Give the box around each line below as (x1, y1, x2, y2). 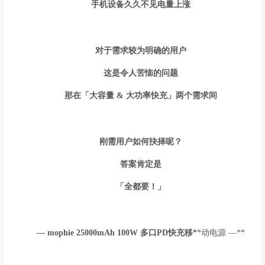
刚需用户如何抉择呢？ (99, 137, 182, 146)
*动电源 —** (196, 228, 245, 237)
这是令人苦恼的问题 (103, 69, 178, 77)
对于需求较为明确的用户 (95, 46, 186, 55)
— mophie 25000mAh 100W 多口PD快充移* (36, 228, 197, 237)
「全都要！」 (115, 182, 166, 191)
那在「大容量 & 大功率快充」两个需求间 (64, 91, 217, 100)
